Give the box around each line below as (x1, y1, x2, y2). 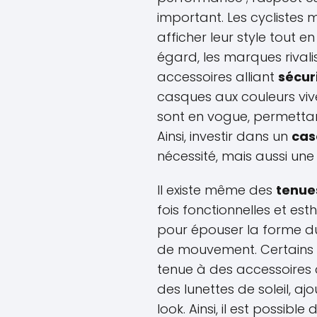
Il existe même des (157, 181, 276, 199)
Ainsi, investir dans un (157, 127, 292, 145)
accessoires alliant (157, 68, 278, 86)
